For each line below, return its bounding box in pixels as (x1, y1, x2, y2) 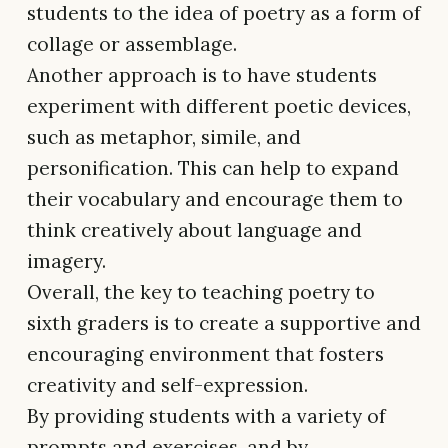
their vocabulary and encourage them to (27, 187, 403, 212)
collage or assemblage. (27, 32, 237, 57)
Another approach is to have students (27, 63, 377, 88)
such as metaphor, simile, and (27, 125, 301, 150)
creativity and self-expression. (27, 373, 308, 398)
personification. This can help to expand (27, 156, 399, 181)
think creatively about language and (27, 218, 362, 243)
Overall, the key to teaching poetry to (27, 280, 375, 305)
